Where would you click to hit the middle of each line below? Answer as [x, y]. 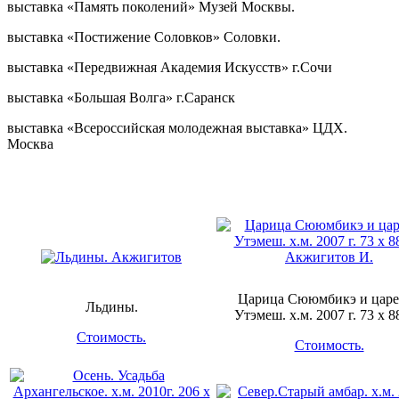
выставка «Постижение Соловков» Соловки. [144, 37]
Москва [30, 143]
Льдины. [111, 306]
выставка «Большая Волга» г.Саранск [121, 97]
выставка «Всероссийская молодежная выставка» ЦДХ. [177, 127]
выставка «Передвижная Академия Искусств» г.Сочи [170, 67]
